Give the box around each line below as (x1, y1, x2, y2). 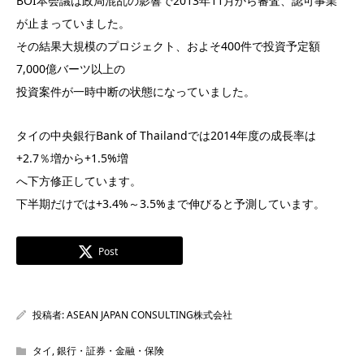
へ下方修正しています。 (16, 173, 141, 188)
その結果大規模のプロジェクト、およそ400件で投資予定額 (16, 38, 320, 54)
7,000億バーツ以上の (16, 61, 125, 76)
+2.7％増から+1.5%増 (16, 150, 128, 166)
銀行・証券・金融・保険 (57, 344, 164, 357)
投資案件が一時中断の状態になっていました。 (16, 84, 255, 99)
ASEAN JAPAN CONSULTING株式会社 (67, 308, 232, 322)
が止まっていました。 (16, 15, 130, 31)
